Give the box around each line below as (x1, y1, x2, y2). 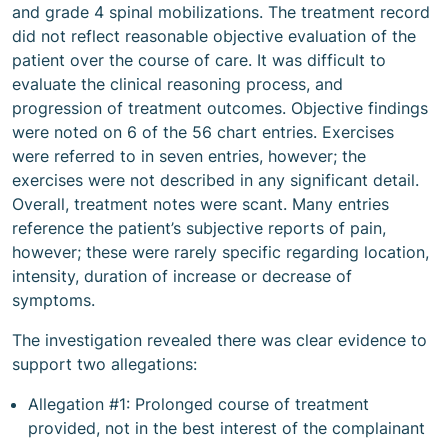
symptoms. (12, 290, 95, 310)
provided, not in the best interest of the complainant (28, 418, 425, 438)
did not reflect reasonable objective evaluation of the (12, 26, 416, 46)
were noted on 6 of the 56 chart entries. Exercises (12, 122, 394, 142)
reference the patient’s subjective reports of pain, (12, 218, 386, 238)
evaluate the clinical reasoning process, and (12, 74, 343, 94)
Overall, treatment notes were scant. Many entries (12, 194, 389, 214)
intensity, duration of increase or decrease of (12, 266, 352, 286)
